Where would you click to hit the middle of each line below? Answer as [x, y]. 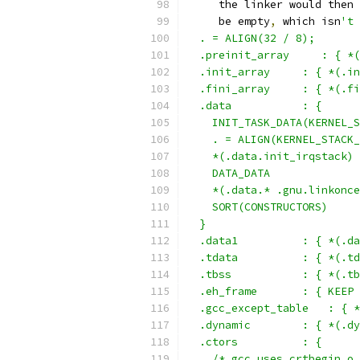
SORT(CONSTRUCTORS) [257, 207]
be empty [228, 21]
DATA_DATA [228, 173]
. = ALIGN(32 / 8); [251, 38]
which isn [309, 21]
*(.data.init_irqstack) [270, 156]
